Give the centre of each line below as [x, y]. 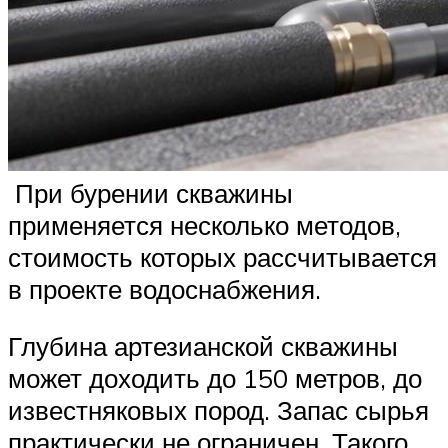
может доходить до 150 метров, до [215, 378]
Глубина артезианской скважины [203, 346]
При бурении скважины [150, 192]
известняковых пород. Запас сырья [218, 410]
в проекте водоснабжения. [164, 288]
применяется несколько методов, [204, 224]
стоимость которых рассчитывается [222, 256]
